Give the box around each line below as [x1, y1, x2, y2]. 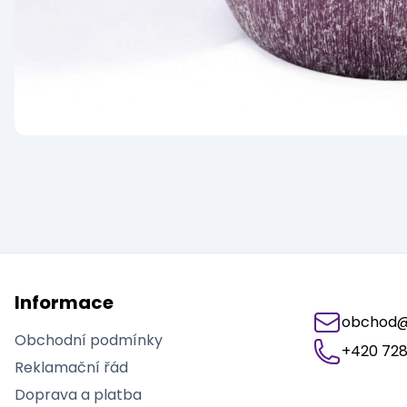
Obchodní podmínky [15, 330, 163, 351]
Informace [15, 290, 114, 315]
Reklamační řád [15, 357, 128, 378]
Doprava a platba [15, 384, 142, 405]
